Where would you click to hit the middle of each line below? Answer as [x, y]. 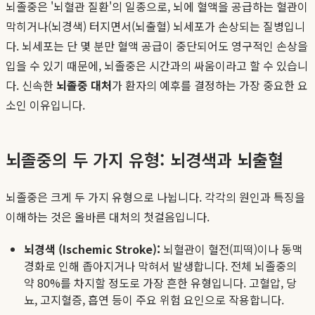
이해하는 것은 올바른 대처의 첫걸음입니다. [108, 216]
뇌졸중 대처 [84, 85]
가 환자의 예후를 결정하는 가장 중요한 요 [210, 85]
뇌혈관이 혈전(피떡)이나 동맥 [231, 249]
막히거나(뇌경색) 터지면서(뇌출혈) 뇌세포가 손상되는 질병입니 [155, 26]
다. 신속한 [31, 85]
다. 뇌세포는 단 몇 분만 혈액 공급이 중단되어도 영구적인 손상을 [157, 45]
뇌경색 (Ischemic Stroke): [92, 249]
